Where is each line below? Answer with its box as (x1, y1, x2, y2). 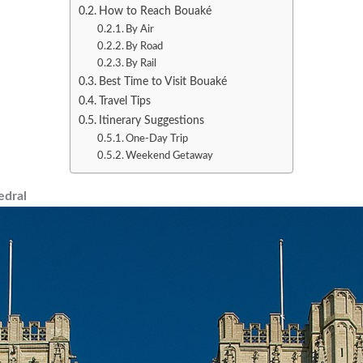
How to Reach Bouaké (98, 4, 211, 17)
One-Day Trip (126, 133, 189, 144)
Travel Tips (98, 94, 151, 107)
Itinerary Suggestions (98, 113, 204, 126)
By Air (126, 23, 155, 35)
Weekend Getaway (126, 150, 214, 161)
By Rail (126, 58, 157, 69)
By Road (126, 41, 164, 52)
